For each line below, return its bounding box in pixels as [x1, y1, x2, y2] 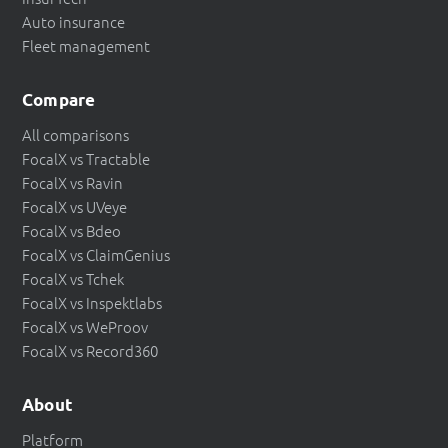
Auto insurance [22, 10, 125, 32]
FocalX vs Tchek [22, 267, 124, 289]
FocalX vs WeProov [22, 315, 148, 337]
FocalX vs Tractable [22, 147, 150, 169]
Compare [22, 88, 96, 110]
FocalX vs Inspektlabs [22, 291, 162, 313]
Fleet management [22, 34, 150, 56]
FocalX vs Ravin [22, 171, 123, 193]
